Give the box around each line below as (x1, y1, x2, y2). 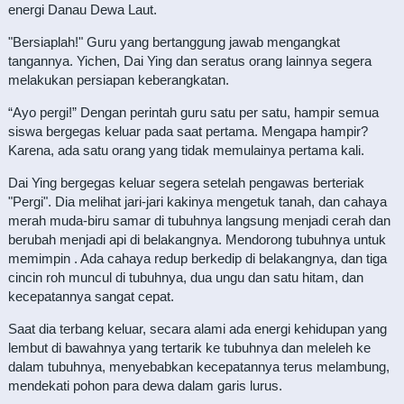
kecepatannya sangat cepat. (7, 289, 174, 304)
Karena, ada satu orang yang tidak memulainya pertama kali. (7, 142, 364, 158)
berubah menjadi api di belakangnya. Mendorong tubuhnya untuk (7, 232, 386, 247)
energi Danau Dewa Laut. (7, 2, 157, 17)
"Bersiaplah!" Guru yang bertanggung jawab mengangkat (7, 34, 340, 50)
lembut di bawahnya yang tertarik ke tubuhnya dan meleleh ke (7, 340, 371, 355)
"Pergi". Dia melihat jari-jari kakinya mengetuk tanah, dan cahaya (7, 194, 387, 209)
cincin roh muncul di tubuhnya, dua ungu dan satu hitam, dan (7, 270, 363, 285)
